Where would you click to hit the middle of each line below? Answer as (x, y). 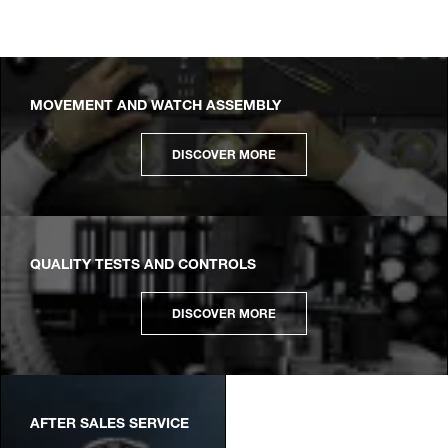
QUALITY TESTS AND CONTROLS (143, 266)
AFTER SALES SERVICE (109, 425)
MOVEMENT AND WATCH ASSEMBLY (155, 107)
